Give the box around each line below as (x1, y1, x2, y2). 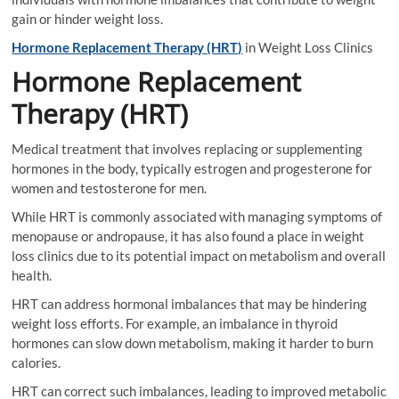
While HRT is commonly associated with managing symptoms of (12, 208, 383, 224)
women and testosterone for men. (12, 180, 208, 196)
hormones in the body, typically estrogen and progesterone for (12, 160, 373, 176)
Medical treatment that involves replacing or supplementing (12, 141, 363, 157)
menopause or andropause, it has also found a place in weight (12, 228, 365, 244)
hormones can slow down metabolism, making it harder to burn (12, 335, 374, 351)
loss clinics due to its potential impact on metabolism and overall (12, 248, 387, 264)
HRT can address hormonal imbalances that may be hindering (12, 296, 368, 312)
